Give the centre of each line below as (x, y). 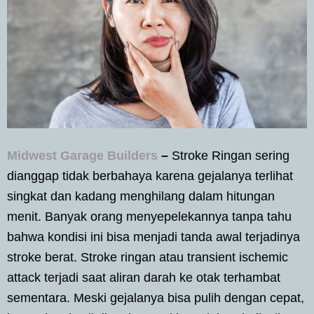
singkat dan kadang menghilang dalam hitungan (141, 196)
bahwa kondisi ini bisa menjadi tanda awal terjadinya (153, 237)
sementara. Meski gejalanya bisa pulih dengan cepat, (156, 298)
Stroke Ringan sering (229, 155)
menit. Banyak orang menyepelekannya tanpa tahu (149, 216)
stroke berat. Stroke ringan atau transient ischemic (148, 257)
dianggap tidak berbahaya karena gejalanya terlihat (150, 176)
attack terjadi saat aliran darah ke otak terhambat (144, 277)
